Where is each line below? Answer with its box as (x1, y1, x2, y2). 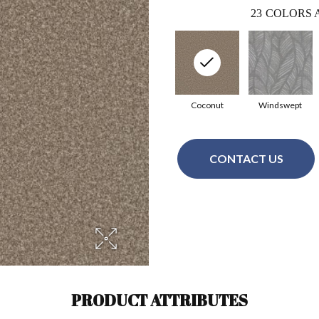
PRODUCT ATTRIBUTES (71, 289, 248, 310)
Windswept (258, 99, 302, 110)
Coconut (190, 99, 224, 110)
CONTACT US (209, 152, 283, 166)
